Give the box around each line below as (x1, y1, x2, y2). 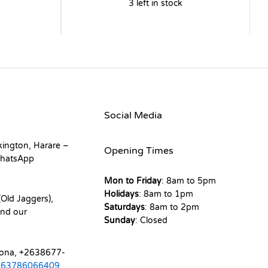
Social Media (103, 109, 162, 121)
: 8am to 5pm (161, 175, 216, 186)
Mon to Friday (103, 175, 162, 186)
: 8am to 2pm (144, 202, 199, 212)
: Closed (135, 215, 167, 226)
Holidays (103, 188, 139, 199)
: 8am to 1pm (138, 188, 193, 199)
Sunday (103, 215, 135, 226)
